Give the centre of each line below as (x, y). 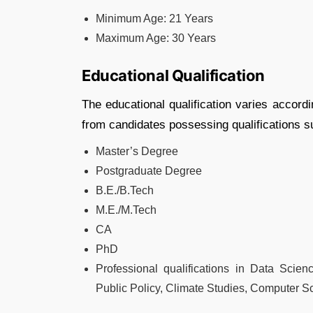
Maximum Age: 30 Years (156, 38)
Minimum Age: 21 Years (154, 19)
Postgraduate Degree (149, 171)
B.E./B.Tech (125, 190)
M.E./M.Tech (126, 210)
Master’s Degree (137, 151)
